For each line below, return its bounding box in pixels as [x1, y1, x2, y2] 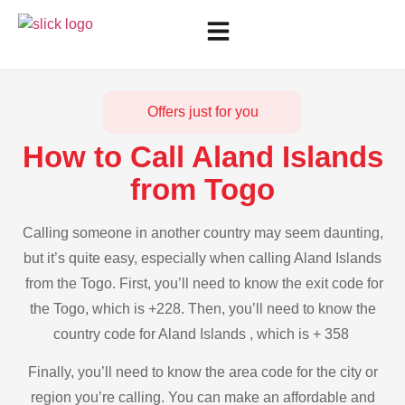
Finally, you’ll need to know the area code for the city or [27, 364, 378, 381]
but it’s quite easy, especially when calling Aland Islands [24, 250, 381, 266]
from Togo [130, 173, 275, 206]
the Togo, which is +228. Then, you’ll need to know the [29, 301, 376, 316]
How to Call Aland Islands [22, 140, 383, 174]
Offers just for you [146, 104, 259, 119]
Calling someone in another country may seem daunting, [22, 225, 383, 240]
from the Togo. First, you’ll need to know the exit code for [22, 276, 383, 291]
